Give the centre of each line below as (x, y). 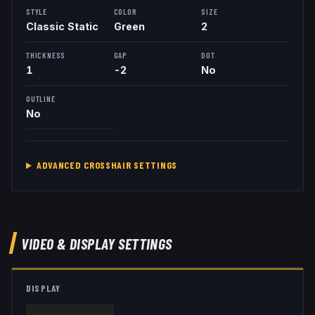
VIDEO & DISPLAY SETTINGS (97, 243)
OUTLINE (41, 98)
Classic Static (62, 26)
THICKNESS (46, 54)
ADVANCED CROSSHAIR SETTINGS (107, 165)
